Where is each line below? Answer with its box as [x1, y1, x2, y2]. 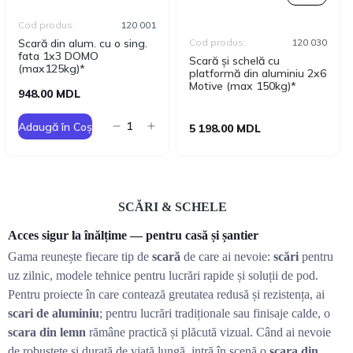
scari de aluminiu [8, 307, 99, 320]
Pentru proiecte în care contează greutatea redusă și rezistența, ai [8, 288, 325, 301]
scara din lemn [8, 325, 86, 339]
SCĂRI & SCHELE [118, 200, 227, 214]
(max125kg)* [18, 61, 85, 76]
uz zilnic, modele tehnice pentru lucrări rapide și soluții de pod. [8, 269, 318, 282]
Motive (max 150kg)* [189, 79, 296, 93]
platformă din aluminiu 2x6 [189, 66, 326, 80]
